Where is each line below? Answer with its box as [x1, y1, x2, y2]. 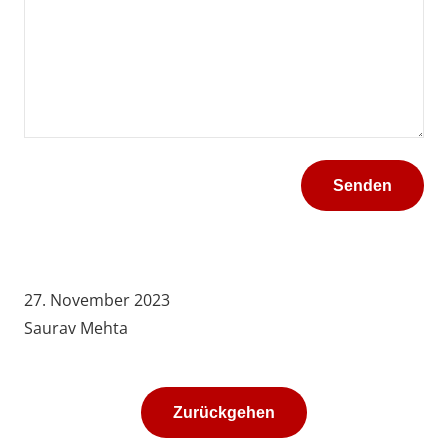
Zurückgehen [173, 403, 275, 421]
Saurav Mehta [24, 317, 128, 340]
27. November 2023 [24, 289, 170, 312]
